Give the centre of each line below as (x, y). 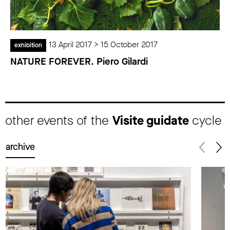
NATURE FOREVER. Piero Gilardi (79, 62)
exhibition (28, 45)
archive (20, 147)
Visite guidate (151, 120)
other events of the (59, 120)
